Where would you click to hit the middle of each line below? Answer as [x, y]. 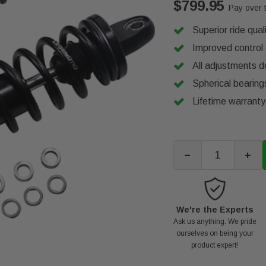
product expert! [215, 245]
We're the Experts [215, 210]
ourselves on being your [215, 233]
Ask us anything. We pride [215, 221]
